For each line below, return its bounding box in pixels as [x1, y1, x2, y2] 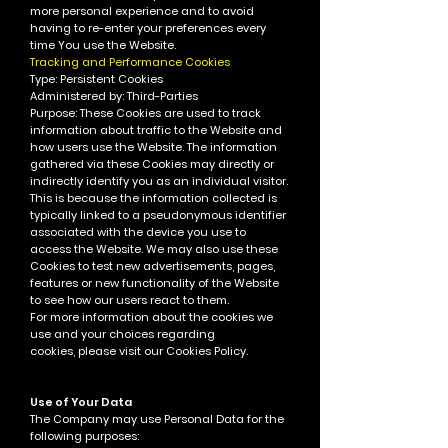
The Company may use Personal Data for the [30, 411, 284, 427]
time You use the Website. [30, 37, 176, 53]
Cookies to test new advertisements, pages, [30, 258, 275, 274]
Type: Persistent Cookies [30, 71, 163, 87]
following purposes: [30, 428, 139, 444]
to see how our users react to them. [30, 292, 229, 308]
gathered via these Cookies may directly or [30, 156, 274, 172]
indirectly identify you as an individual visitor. [30, 173, 288, 189]
